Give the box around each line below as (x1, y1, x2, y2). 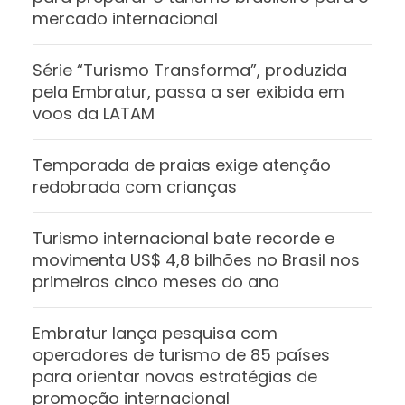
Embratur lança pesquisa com (33, 321, 278, 344)
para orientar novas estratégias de (33, 364, 317, 388)
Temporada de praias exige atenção (33, 153, 331, 176)
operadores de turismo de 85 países (33, 343, 330, 366)
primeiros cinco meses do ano (33, 269, 279, 293)
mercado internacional (33, 6, 218, 30)
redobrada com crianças (33, 174, 237, 198)
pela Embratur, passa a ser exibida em (33, 80, 344, 103)
